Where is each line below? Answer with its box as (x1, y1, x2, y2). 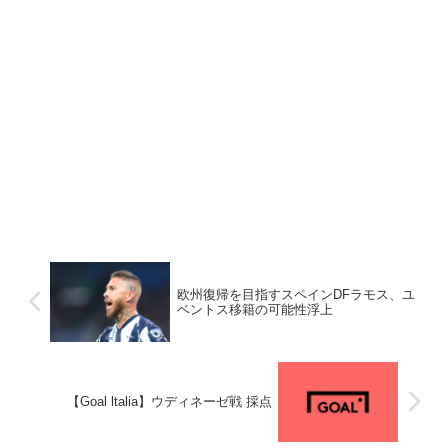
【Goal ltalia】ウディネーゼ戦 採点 (66, 394, 272, 410)
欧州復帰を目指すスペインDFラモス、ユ (176, 286, 415, 302)
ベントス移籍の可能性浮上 (176, 301, 333, 317)
